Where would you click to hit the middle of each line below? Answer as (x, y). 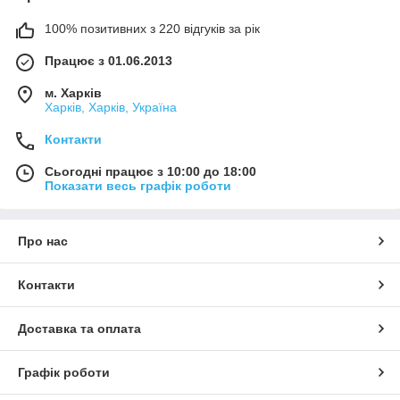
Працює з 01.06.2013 (108, 61)
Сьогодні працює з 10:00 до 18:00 (150, 172)
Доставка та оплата (79, 329)
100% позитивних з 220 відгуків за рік (152, 29)
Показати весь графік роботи (138, 186)
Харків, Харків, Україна (111, 108)
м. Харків (73, 93)
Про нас (43, 242)
